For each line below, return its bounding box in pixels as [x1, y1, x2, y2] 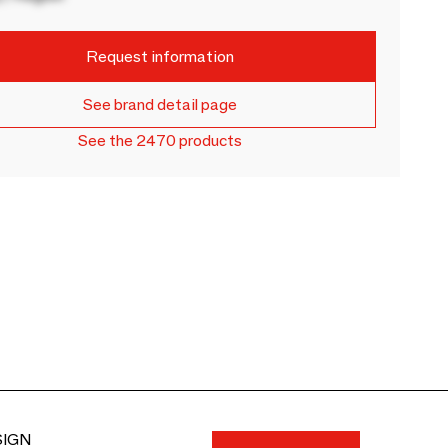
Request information [86, 46, 235, 66]
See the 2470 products [78, 131, 243, 150]
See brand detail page [83, 95, 238, 114]
